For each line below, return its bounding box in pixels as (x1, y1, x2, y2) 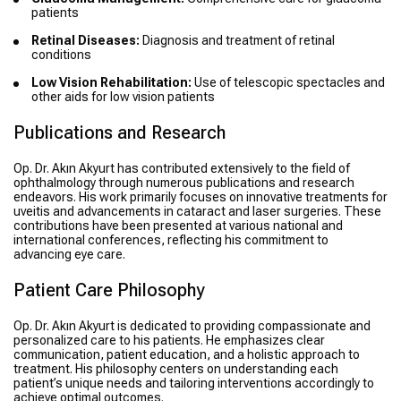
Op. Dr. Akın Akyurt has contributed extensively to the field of (13, 161, 350, 176)
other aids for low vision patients (31, 90, 215, 105)
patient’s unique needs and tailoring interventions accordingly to (13, 376, 374, 391)
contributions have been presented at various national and (13, 218, 343, 234)
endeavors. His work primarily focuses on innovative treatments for (13, 190, 388, 205)
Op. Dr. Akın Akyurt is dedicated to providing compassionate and (13, 319, 371, 334)
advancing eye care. (13, 247, 125, 262)
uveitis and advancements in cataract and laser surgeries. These (13, 204, 381, 219)
